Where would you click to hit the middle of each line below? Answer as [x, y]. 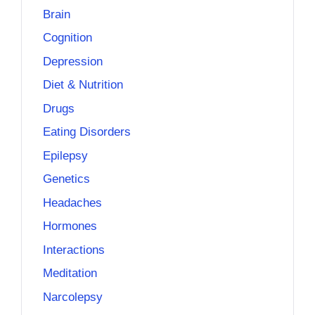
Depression [73, 61]
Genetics [66, 179]
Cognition [67, 38]
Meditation [70, 274]
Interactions [74, 250]
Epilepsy [65, 155]
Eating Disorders [87, 132]
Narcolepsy [73, 297]
